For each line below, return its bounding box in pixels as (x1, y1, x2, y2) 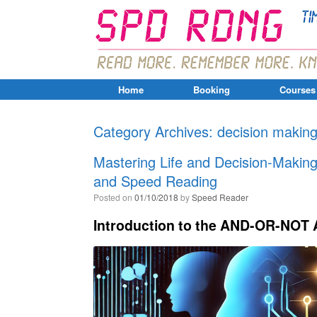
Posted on (93, 191, 134, 203)
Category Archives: (93, 121, 217, 142)
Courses (279, 83, 316, 96)
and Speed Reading (93, 171, 217, 191)
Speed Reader (192, 191, 248, 203)
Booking (193, 83, 230, 96)
